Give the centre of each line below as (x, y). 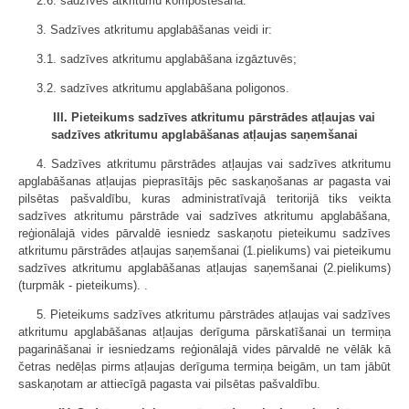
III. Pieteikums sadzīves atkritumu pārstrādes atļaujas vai (214, 117)
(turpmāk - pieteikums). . (83, 285)
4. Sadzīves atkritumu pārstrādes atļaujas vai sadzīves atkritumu (214, 164)
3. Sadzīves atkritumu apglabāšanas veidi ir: (154, 30)
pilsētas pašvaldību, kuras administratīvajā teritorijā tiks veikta (204, 199)
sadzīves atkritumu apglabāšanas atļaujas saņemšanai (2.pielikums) (204, 268)
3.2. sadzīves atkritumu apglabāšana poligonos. (163, 88)
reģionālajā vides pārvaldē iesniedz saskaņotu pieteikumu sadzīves (204, 233)
